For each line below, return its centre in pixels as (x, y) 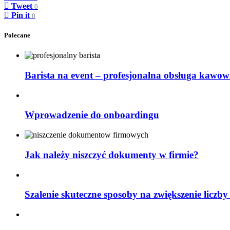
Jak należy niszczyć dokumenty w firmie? (112, 155)
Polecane (17, 35)
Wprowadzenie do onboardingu (92, 115)
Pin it (21, 15)
